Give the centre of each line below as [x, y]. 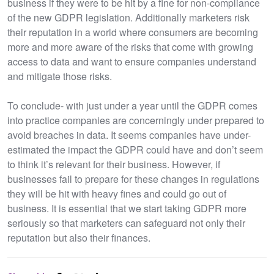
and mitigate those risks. [60, 76]
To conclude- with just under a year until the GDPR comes [132, 106]
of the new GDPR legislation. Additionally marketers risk [128, 18]
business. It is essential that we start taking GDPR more [127, 209]
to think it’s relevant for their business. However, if [114, 165]
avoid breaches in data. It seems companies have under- [129, 135]
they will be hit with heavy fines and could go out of [117, 194]
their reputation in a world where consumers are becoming [133, 32]
